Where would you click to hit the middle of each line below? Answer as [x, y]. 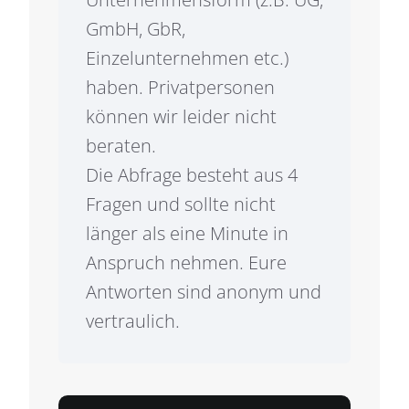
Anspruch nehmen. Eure [186, 262]
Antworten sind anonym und [203, 292]
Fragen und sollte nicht [180, 204]
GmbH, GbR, [135, 29]
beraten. [121, 146]
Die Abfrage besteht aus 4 [191, 175]
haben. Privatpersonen [180, 87]
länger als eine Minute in [187, 233]
